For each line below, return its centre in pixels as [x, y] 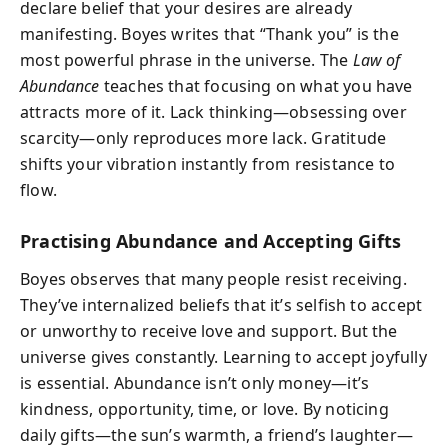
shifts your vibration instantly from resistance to [207, 163]
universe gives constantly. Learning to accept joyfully [223, 357]
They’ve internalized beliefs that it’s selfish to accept [221, 305]
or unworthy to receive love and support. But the [209, 331]
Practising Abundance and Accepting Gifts [211, 240]
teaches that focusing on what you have [256, 85]
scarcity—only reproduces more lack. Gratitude [203, 137]
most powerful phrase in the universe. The [186, 59]
